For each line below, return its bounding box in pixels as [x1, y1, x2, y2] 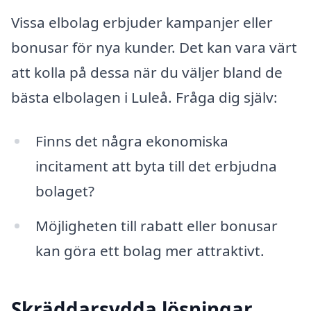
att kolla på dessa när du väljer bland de [11, 62, 283, 82]
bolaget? [35, 181, 94, 201]
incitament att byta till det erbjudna [35, 156, 277, 176]
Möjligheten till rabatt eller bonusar [35, 216, 278, 236]
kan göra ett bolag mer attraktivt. [35, 241, 264, 261]
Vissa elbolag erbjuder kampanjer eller [11, 12, 273, 32]
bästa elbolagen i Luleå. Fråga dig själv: [11, 87, 278, 107]
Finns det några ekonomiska [35, 131, 228, 151]
